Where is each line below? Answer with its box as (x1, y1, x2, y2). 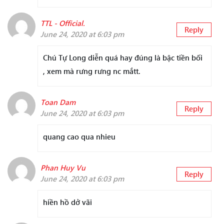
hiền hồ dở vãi (43, 197, 92, 207)
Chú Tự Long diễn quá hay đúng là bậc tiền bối (43, 52, 202, 63)
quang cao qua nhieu (43, 131, 115, 142)
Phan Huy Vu (40, 162, 85, 173)
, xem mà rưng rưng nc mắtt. (43, 66, 140, 76)
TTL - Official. (40, 18, 85, 28)
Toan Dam (40, 97, 75, 107)
